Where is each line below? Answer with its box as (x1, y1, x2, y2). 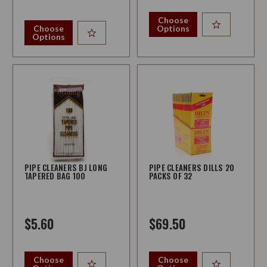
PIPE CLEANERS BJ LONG (24, 162, 108, 174)
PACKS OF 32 (148, 170, 193, 182)
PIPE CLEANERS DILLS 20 (148, 162, 235, 174)
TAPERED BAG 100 (24, 170, 86, 182)
